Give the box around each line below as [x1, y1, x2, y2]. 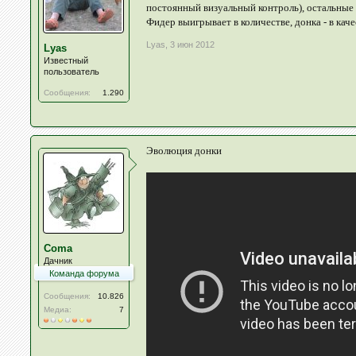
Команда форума [48, 269, 119, 278]
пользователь [44, 67, 100, 76]
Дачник [44, 256, 73, 265]
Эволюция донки [146, 145, 222, 157]
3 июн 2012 [170, 40, 215, 49]
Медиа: [44, 305, 72, 314]
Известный [44, 56, 89, 65]
